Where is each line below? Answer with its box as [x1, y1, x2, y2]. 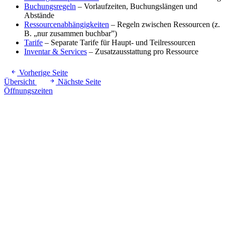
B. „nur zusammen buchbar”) [24, 29, 117, 38]
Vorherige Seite [19, 68, 68, 77]
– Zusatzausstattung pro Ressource [87, 47, 198, 56]
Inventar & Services [24, 47, 87, 56]
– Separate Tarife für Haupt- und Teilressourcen [43, 38, 195, 47]
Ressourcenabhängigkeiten [24, 20, 109, 29]
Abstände [24, 11, 54, 20]
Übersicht [4, 77, 35, 86]
